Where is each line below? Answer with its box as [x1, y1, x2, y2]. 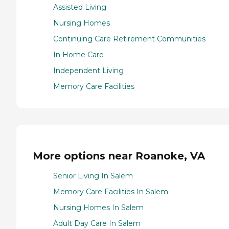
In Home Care [53, 50, 104, 60]
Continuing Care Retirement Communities [53, 34, 205, 44]
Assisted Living [53, 3, 106, 12]
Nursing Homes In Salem [53, 202, 144, 212]
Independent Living [53, 66, 124, 76]
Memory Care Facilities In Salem [53, 187, 168, 196]
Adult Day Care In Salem [53, 218, 141, 228]
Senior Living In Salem [53, 171, 133, 180]
